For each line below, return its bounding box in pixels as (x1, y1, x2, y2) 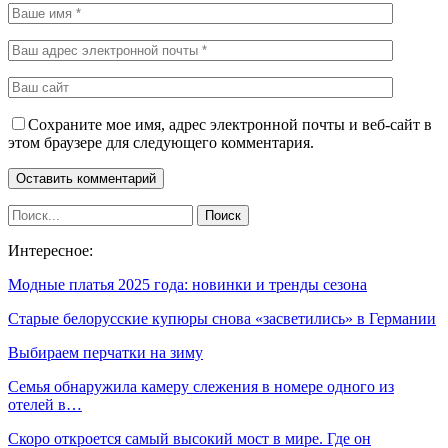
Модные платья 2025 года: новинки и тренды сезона (8, 276, 367, 294)
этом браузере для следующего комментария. (8, 134, 314, 152)
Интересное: (8, 242, 93, 260)
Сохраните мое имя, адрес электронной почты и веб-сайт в (28, 116, 432, 134)
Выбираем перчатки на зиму (8, 344, 203, 362)
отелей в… (8, 396, 82, 414)
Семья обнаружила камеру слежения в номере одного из (8, 378, 394, 396)
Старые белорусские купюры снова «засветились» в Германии (8, 310, 436, 328)
